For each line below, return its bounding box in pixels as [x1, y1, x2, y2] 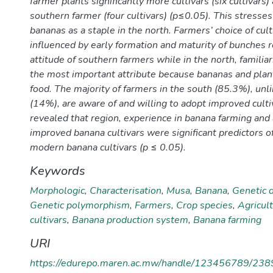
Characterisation [90, 184, 161, 197]
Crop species [176, 199, 233, 212]
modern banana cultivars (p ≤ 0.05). [30, 141, 186, 154]
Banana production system [72, 213, 188, 227]
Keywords [30, 163, 85, 179]
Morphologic [30, 184, 85, 197]
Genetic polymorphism [30, 199, 130, 212]
